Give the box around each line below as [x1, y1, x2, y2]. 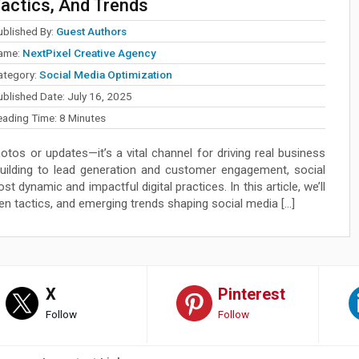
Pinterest [218, 284, 286, 304]
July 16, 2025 [67, 89, 132, 103]
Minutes [67, 111, 106, 124]
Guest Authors [55, 24, 127, 38]
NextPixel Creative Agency [22, 46, 156, 59]
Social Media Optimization [38, 67, 172, 81]
